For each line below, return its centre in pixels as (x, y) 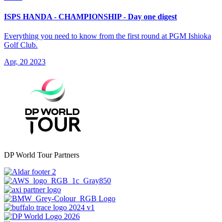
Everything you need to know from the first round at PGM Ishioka (108, 36)
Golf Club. (21, 45)
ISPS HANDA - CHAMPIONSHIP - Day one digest (90, 16)
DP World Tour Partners (42, 155)
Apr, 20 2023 (25, 61)
